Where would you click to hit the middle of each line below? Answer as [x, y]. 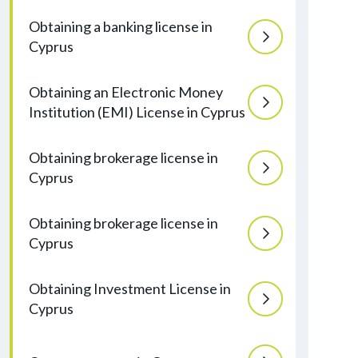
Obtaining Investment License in [130, 288]
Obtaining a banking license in [121, 26]
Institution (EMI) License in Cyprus [137, 112]
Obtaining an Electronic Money [126, 92]
